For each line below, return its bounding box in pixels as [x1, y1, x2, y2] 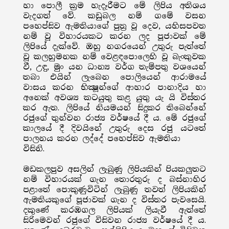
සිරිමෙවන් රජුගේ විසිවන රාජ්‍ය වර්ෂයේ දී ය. [22, 215, 207, 225]
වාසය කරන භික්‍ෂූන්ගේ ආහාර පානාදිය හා [22, 82, 207, 93]
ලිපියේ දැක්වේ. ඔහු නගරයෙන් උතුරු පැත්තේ [22, 41, 207, 52]
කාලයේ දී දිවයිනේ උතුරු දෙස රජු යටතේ [22, 123, 207, 133]
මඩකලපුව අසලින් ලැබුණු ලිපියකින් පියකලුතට [22, 164, 207, 174]
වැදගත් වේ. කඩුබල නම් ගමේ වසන [22, 11, 207, 21]
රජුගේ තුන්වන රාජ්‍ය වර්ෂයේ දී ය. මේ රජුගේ [22, 113, 207, 123]
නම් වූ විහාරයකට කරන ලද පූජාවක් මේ [22, 31, 207, 41]
